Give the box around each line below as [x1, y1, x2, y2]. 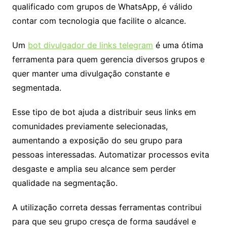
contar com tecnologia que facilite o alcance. [12, 16, 186, 26]
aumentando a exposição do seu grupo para [12, 135, 182, 146]
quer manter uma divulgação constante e [12, 68, 170, 79]
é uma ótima [153, 40, 203, 51]
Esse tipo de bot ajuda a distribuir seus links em [12, 107, 196, 118]
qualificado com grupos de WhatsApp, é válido [12, 2, 193, 12]
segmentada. [12, 83, 61, 93]
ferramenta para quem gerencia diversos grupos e [12, 54, 205, 65]
